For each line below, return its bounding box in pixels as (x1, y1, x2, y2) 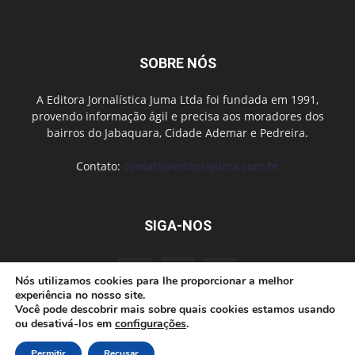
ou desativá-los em (15, 316, 115, 331)
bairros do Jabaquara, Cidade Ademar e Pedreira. (47, 124, 308, 140)
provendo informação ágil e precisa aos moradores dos (31, 108, 324, 124)
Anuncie (67, 325, 102, 339)
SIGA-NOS (143, 216, 212, 234)
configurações (115, 316, 186, 331)
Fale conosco (117, 325, 174, 339)
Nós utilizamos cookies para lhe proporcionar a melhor (15, 273, 293, 288)
